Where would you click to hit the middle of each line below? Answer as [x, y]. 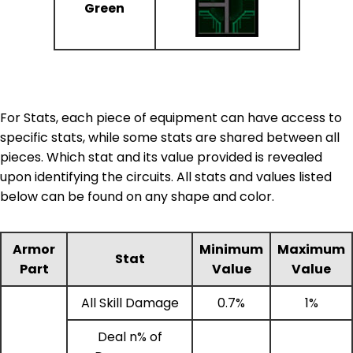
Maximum [311, 249]
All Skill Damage [130, 303]
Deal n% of [130, 336]
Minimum [231, 249]
